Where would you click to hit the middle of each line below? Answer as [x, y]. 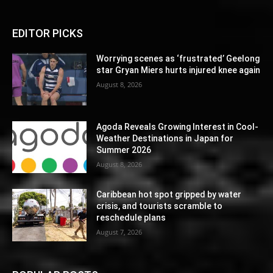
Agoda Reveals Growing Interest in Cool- [178, 126]
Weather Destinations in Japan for [165, 138]
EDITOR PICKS [48, 33]
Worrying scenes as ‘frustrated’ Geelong [178, 58]
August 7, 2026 [119, 232]
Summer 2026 [124, 150]
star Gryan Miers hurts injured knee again [179, 70]
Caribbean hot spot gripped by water [169, 195]
